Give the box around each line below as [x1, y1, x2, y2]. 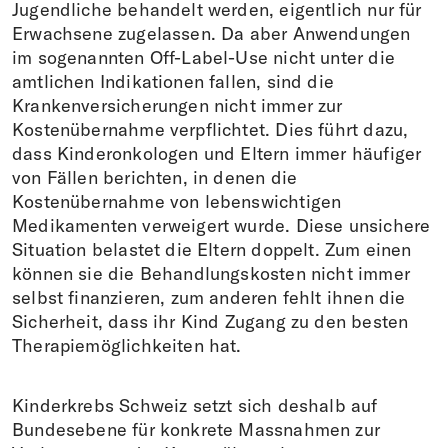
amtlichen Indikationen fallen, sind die [12, 69, 335, 93]
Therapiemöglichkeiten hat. [12, 333, 242, 357]
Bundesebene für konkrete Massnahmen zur [12, 417, 381, 441]
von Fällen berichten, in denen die [12, 165, 298, 189]
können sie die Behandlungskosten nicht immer [12, 261, 410, 285]
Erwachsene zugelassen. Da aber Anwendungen [12, 21, 411, 45]
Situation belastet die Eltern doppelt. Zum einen [12, 237, 412, 261]
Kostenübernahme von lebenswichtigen [12, 189, 342, 213]
